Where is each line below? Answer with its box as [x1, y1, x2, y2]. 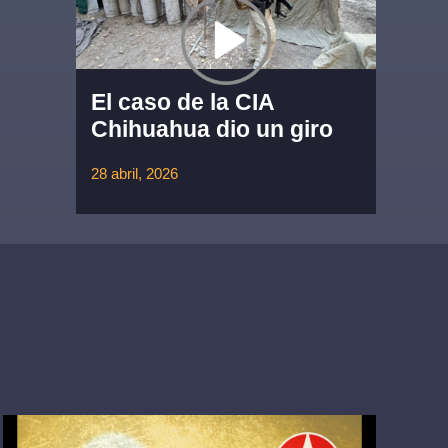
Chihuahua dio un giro [91, 116, 333, 143]
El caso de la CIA [91, 89, 274, 116]
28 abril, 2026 [91, 165, 178, 183]
